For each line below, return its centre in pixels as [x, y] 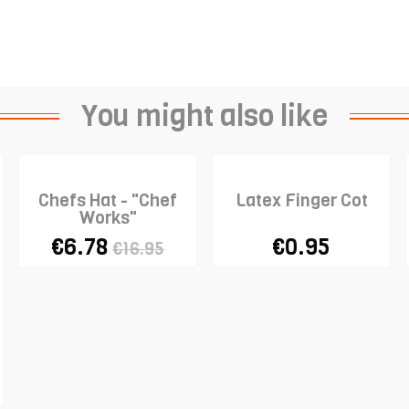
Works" [108, 217]
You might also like [204, 116]
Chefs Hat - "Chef [108, 200]
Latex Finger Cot [301, 200]
